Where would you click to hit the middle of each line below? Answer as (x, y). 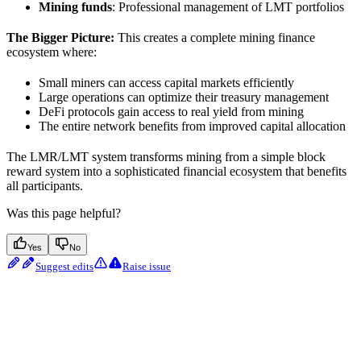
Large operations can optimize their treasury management (184, 98)
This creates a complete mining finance (215, 38)
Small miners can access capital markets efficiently (166, 83)
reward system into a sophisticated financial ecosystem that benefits (176, 172)
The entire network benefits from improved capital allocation (192, 127)
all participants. (45, 186)
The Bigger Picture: (60, 38)
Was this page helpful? (64, 214)
